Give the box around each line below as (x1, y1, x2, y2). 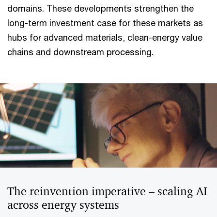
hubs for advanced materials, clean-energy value (7, 32, 202, 43)
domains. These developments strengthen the (7, 3, 194, 14)
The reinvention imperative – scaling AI (7, 184, 207, 199)
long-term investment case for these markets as (7, 17, 203, 29)
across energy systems (7, 198, 119, 213)
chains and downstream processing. (7, 46, 154, 58)
